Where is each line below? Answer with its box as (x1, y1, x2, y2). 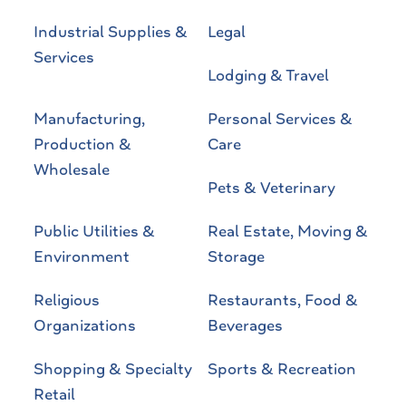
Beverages (208, 314, 283, 336)
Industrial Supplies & (34, 20, 188, 43)
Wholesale (34, 158, 110, 180)
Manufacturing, (34, 107, 145, 130)
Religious (34, 288, 100, 311)
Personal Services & (208, 107, 353, 130)
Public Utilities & (34, 219, 155, 242)
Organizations (34, 314, 136, 336)
